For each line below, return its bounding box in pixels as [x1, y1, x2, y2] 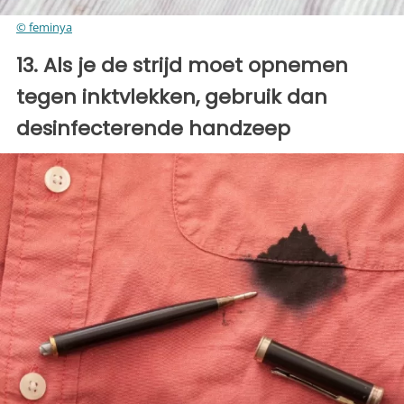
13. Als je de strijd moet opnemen [16, 51, 348, 80]
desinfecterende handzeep [16, 115, 290, 143]
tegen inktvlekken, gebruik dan [16, 83, 327, 112]
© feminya [16, 19, 72, 36]
